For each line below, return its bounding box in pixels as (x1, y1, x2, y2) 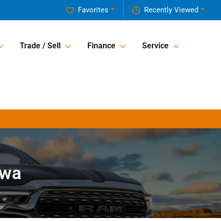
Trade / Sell (20, 41, 61, 51)
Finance (87, 41, 115, 51)
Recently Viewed (144, 5, 199, 14)
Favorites (78, 5, 109, 14)
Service (142, 41, 169, 51)
